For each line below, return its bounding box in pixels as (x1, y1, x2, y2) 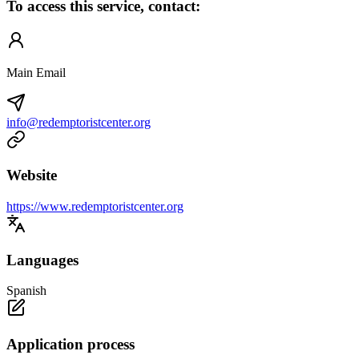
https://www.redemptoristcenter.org (6, 200, 184, 214)
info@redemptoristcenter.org (6, 115, 151, 129)
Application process (6, 336, 135, 353)
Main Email (6, 65, 66, 79)
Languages (6, 251, 79, 268)
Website (6, 167, 57, 184)
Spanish (6, 284, 46, 298)
